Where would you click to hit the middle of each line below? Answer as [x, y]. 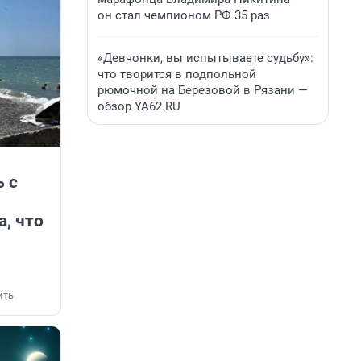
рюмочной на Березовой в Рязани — [203, 90]
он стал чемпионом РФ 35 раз [184, 15]
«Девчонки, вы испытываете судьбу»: [205, 58]
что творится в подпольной [177, 74]
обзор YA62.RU [139, 106]
